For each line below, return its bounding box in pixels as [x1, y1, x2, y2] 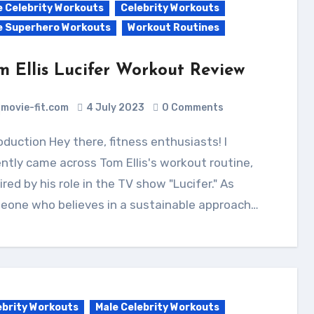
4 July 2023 [86, 102, 144, 114]
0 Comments [161, 102, 224, 114]
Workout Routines [127, 22, 219, 34]
